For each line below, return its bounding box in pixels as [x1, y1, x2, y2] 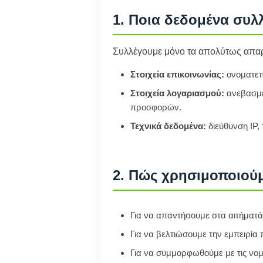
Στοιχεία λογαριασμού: [130, 88, 224, 98]
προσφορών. [130, 102, 181, 112]
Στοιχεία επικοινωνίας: [130, 69, 224, 79]
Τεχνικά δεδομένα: [130, 121, 206, 131]
